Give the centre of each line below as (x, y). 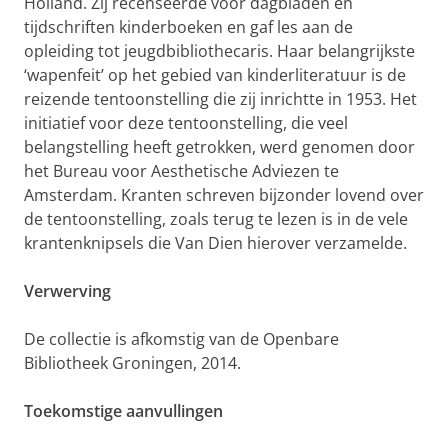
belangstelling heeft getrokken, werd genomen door (219, 147)
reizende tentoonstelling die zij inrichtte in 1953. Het (220, 99)
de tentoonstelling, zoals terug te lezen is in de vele (216, 219)
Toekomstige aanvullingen (123, 411)
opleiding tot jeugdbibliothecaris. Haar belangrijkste (219, 51)
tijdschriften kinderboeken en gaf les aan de (188, 27)
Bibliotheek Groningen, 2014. (132, 363)
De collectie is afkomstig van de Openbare (181, 339)
